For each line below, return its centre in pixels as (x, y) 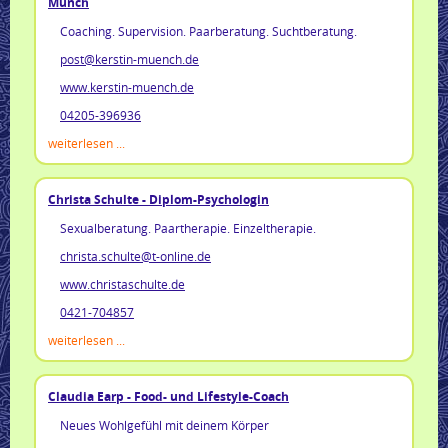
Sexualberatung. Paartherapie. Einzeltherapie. (188, 227)
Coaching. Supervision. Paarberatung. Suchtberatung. (208, 30)
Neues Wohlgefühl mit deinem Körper (164, 424)
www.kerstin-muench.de (127, 86)
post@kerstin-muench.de (129, 58)
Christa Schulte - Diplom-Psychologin (158, 199)
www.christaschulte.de (122, 283)
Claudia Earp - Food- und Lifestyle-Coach (168, 396)
